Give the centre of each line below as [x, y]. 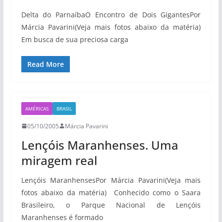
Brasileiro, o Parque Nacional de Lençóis [111, 205]
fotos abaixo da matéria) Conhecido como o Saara [111, 192]
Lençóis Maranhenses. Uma [100, 145]
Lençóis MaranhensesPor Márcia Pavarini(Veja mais [111, 180]
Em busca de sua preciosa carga [75, 39]
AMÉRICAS [37, 108]
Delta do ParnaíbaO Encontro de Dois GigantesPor [111, 14]
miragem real [59, 160]
